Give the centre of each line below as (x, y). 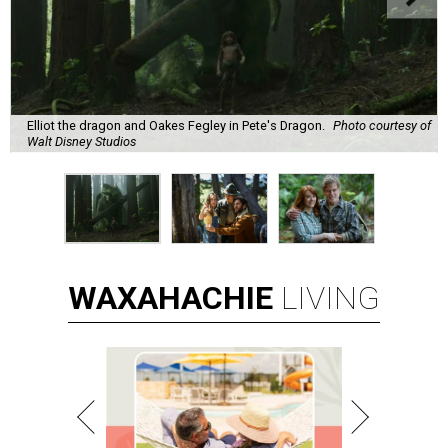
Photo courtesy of (382, 125)
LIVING (330, 298)
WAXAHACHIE (170, 298)
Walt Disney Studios (81, 141)
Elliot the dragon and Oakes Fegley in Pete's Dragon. (176, 125)
